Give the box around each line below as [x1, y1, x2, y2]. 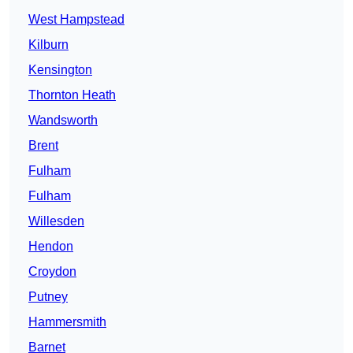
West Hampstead [28, 13, 124, 27]
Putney [28, 290, 68, 304]
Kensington [28, 63, 92, 77]
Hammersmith [28, 315, 106, 329]
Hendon [28, 240, 73, 254]
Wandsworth [28, 113, 98, 128]
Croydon [28, 265, 76, 279]
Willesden [28, 214, 84, 229]
